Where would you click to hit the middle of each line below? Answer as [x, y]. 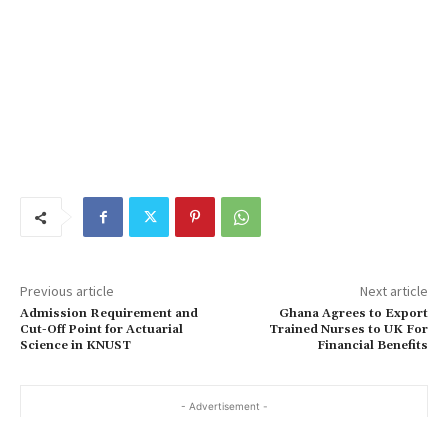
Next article [393, 291]
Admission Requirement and [109, 313]
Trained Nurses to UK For [348, 329]
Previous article [67, 291]
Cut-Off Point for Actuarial [101, 329]
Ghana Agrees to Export [353, 313]
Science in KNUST [75, 345]
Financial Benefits [372, 345]
